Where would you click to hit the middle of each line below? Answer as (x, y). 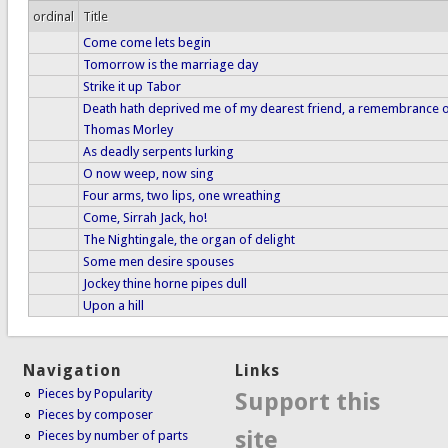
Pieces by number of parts (113, 436)
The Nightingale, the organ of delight (188, 239)
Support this (308, 402)
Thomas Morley (127, 129)
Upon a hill (113, 305)
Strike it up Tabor (131, 86)
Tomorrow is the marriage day (170, 64)
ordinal (53, 16)
